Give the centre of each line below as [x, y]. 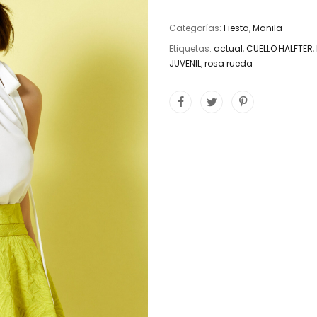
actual [228, 48]
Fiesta [236, 28]
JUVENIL [185, 63]
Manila [267, 28]
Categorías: [196, 28]
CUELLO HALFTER [279, 48]
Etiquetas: [191, 48]
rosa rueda [229, 63]
